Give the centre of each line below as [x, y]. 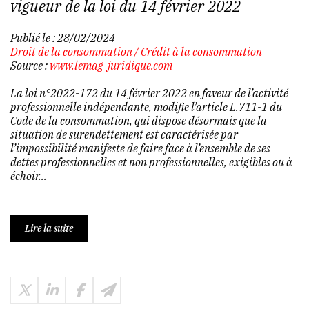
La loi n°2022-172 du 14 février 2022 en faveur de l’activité [149, 93]
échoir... [29, 176]
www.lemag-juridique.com [111, 65]
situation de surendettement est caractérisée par [124, 134]
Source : [30, 65]
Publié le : [34, 38]
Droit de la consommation [71, 51]
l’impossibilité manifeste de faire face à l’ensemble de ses [140, 148]
